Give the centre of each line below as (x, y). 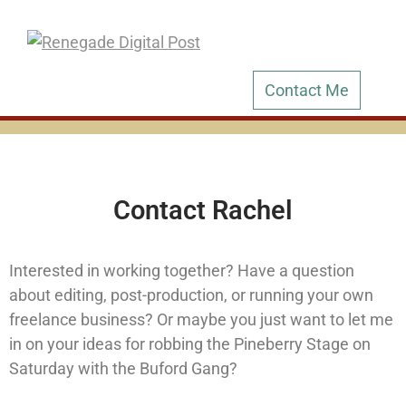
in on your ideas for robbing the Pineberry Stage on (190, 344)
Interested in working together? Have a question (182, 271)
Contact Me (307, 90)
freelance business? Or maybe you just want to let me (201, 319)
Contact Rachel (203, 210)
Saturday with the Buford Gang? (123, 368)
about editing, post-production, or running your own (191, 295)
